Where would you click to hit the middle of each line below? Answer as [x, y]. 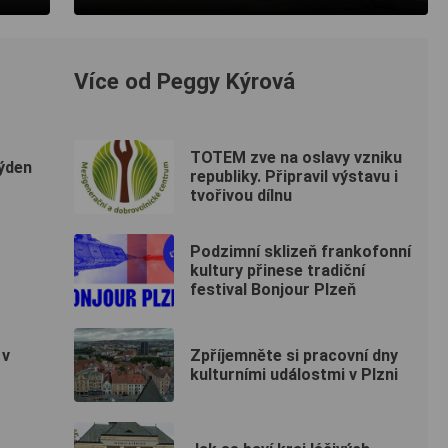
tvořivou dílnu [241, 196]
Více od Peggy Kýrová [184, 80]
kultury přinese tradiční [277, 271]
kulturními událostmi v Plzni [294, 374]
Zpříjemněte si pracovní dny [294, 355]
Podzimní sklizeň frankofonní [300, 252]
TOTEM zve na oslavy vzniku [296, 158]
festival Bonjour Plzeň [273, 290]
